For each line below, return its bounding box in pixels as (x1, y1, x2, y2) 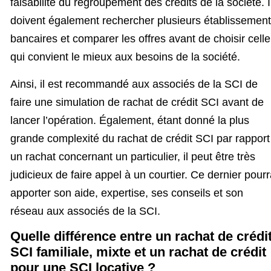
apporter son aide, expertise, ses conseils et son (10, 186, 243, 199)
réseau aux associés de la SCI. (10, 204, 160, 217)
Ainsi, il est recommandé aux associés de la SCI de (10, 77, 258, 90)
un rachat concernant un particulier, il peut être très (10, 150, 255, 163)
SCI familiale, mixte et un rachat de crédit (10, 244, 266, 260)
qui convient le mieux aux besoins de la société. (10, 51, 240, 64)
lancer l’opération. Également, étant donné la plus (10, 114, 249, 126)
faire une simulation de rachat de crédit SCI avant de (10, 96, 264, 108)
